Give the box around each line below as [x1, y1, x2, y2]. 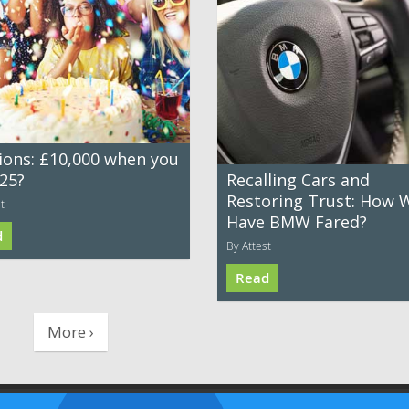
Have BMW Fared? [226, 211, 367, 234]
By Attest [226, 238, 271, 254]
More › [47, 320, 95, 342]
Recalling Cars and [226, 169, 370, 192]
